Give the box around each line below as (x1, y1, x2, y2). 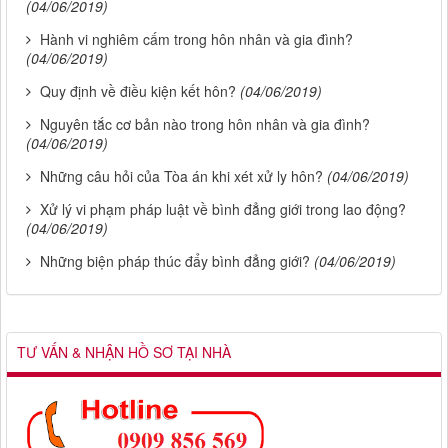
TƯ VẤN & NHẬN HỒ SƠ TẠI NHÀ (17, 342, 231, 363)
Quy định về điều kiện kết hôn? (40, 81, 236, 102)
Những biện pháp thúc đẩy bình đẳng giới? (40, 251, 310, 272)
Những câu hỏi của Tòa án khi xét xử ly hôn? (40, 166, 323, 187)
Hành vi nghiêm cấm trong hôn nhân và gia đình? (40, 29, 353, 50)
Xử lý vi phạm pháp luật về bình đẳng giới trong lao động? (40, 199, 406, 220)
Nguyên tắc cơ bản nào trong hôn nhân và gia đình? (40, 114, 370, 135)
